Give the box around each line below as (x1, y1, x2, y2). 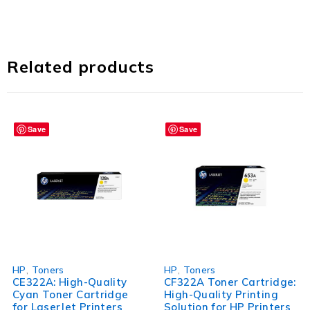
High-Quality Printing (164, 287, 278, 301)
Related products (7, 55, 154, 77)
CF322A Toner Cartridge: (164, 275, 296, 289)
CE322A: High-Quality (12, 275, 127, 289)
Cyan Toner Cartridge (12, 287, 129, 301)
